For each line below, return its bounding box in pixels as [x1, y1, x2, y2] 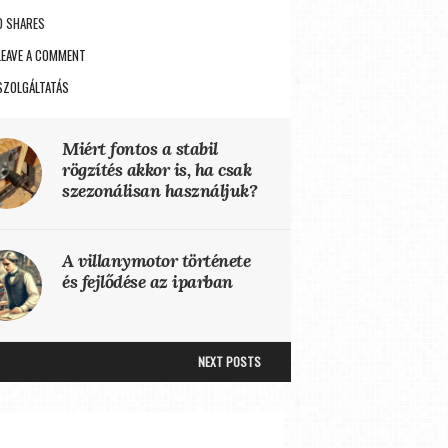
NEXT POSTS [197, 352, 261, 370]
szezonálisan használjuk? [62, 178, 257, 202]
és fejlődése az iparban [62, 269, 233, 293]
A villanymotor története [62, 248, 250, 272]
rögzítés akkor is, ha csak [62, 157, 251, 181]
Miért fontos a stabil [62, 136, 218, 160]
